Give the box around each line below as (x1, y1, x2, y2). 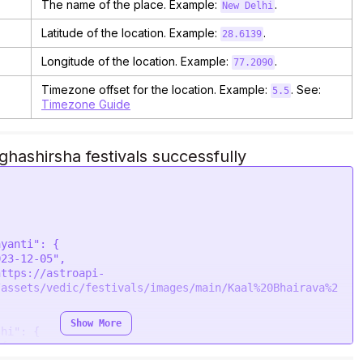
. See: (290, 83, 321, 96)
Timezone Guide (41, 97, 130, 111)
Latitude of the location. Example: (41, 26, 220, 40)
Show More (70, 318, 122, 329)
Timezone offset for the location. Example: (41, 83, 271, 96)
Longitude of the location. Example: (41, 54, 232, 68)
